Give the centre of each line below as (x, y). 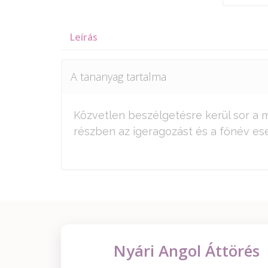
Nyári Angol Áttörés (187, 250)
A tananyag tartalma (118, 77)
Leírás (84, 37)
